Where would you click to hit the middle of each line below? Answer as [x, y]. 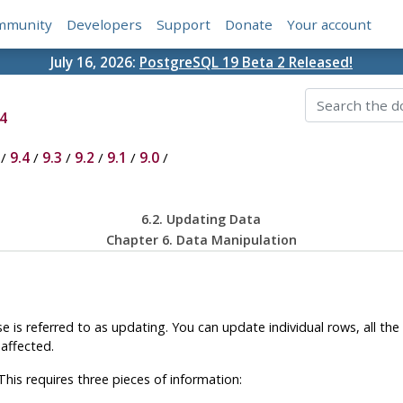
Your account [330, 25]
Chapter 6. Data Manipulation [201, 240]
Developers [105, 25]
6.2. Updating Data [201, 219]
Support [184, 25]
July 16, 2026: [95, 62]
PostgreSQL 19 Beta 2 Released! [246, 62]
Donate [249, 25]
